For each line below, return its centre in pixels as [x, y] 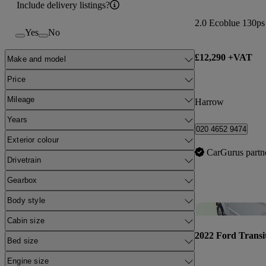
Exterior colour [33, 140]
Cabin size [26, 221]
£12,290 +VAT [224, 58]
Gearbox [22, 180]
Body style [26, 201]
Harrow [209, 102]
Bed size [23, 241]
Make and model [37, 59]
